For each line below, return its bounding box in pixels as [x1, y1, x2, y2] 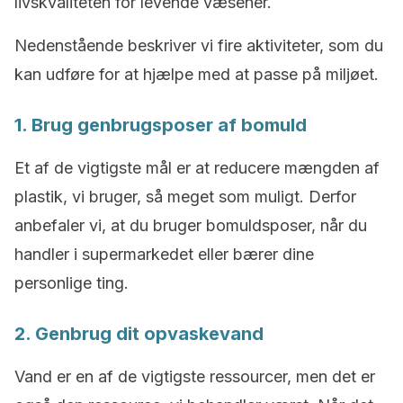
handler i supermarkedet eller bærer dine [14, 245, 314, 264]
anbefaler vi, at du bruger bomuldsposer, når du [14, 216, 367, 235]
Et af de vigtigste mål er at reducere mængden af [14, 158, 380, 177]
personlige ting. [14, 273, 129, 292]
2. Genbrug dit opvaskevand [14, 323, 264, 345]
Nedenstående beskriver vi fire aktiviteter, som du [14, 36, 383, 55]
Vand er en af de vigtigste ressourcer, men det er [14, 367, 375, 386]
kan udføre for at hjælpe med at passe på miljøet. [14, 65, 379, 84]
